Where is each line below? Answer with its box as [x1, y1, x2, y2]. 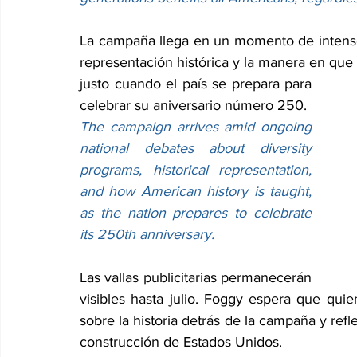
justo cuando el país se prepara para [80, 76, 312, 92]
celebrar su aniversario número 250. [80, 97, 307, 114]
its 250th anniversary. [80, 226, 214, 243]
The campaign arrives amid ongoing [80, 119, 312, 135]
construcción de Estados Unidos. [80, 334, 282, 351]
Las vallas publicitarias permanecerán [80, 269, 312, 286]
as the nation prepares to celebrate [80, 205, 312, 222]
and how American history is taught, [80, 183, 312, 200]
